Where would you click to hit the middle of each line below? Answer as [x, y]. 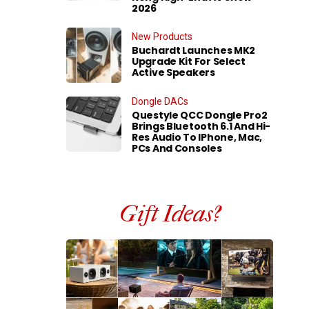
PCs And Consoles [177, 148]
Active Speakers [173, 72]
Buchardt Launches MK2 [194, 50]
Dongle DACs [160, 101]
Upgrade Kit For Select [189, 61]
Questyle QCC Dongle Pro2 [200, 115]
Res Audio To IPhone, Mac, [197, 137]
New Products [162, 37]
